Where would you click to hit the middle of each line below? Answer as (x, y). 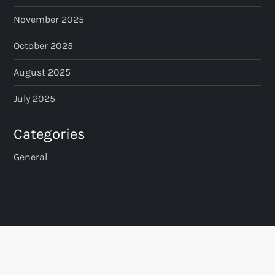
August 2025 (42, 72)
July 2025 (35, 98)
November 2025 (49, 19)
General (31, 157)
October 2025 (44, 45)
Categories (50, 134)
